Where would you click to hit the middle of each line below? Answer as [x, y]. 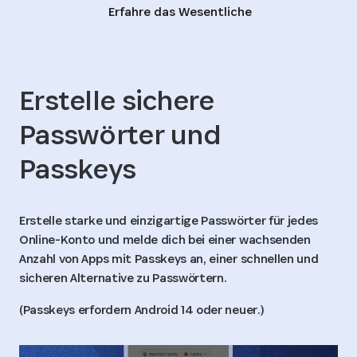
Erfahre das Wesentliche [180, 11]
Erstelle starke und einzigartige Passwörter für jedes [169, 220]
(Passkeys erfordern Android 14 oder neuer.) [141, 309]
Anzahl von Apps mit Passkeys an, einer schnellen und [169, 258]
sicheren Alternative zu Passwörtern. [123, 277]
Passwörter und [120, 134]
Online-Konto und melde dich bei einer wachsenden [165, 239]
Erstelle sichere [117, 100]
